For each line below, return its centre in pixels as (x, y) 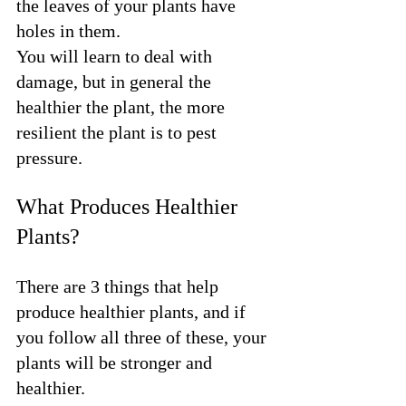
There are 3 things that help (120, 286)
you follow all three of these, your (144, 337)
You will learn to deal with (116, 56)
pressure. (49, 157)
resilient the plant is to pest (119, 132)
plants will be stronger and (116, 362)
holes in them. (71, 30)
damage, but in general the (116, 81)
